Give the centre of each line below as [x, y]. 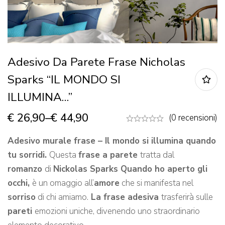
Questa [64, 155]
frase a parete [109, 155]
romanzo [26, 169]
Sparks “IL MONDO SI [64, 80]
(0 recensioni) [193, 118]
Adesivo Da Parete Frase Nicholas [96, 62]
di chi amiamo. [62, 197]
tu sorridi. [28, 155]
